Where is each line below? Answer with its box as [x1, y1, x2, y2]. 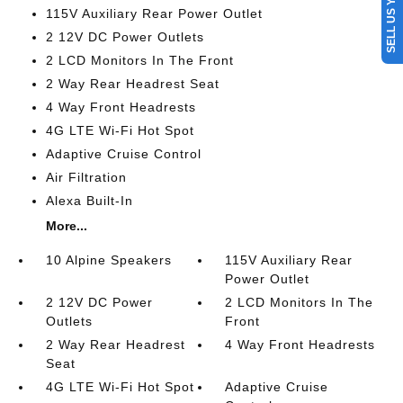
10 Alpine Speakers [45, 252, 172, 267]
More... [45, 218, 87, 233]
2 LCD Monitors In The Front [45, 52, 234, 67]
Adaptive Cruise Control [45, 146, 201, 161]
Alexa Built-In [45, 193, 133, 208]
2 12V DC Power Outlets [45, 29, 204, 44]
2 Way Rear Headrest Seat [45, 76, 219, 91]
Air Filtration [45, 169, 127, 184]
